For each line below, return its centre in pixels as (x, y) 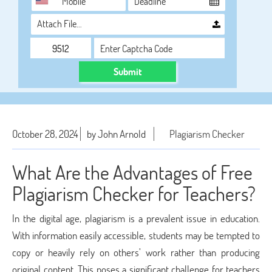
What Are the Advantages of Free (132, 172)
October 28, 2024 (45, 134)
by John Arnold (116, 134)
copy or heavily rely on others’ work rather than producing (136, 252)
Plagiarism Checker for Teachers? (134, 193)
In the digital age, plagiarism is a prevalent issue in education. (136, 218)
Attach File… (59, 23)
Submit (127, 71)
